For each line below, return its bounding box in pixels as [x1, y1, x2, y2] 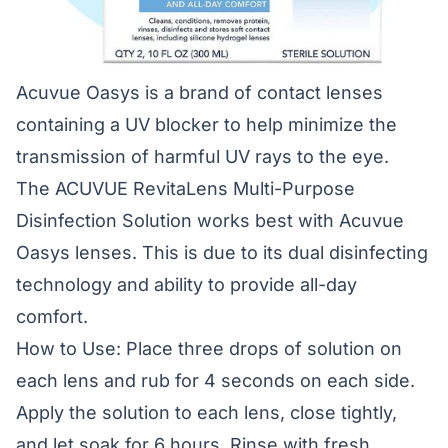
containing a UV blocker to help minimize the [16, 114, 397, 135]
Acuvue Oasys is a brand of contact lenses [16, 82, 383, 103]
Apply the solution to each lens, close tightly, [16, 402, 397, 423]
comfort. [16, 306, 88, 327]
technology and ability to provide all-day [16, 274, 357, 295]
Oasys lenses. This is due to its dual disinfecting [16, 242, 428, 263]
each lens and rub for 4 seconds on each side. [16, 370, 415, 391]
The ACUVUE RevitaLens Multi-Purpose [16, 178, 355, 199]
